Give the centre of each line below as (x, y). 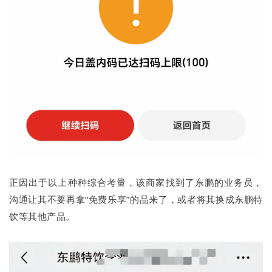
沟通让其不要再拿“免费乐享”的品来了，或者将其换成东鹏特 (136, 199)
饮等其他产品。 (42, 216)
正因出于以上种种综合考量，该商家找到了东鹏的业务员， (136, 182)
